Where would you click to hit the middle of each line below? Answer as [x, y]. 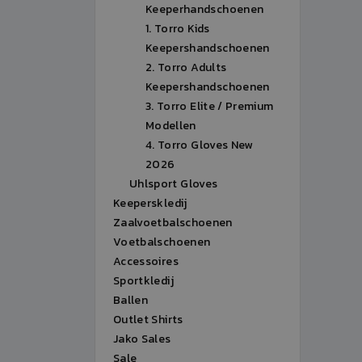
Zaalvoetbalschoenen [173, 223]
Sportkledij [143, 281]
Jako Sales [142, 339]
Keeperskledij [150, 203]
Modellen [171, 126]
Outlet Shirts [148, 320]
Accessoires [146, 261]
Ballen [131, 300]
